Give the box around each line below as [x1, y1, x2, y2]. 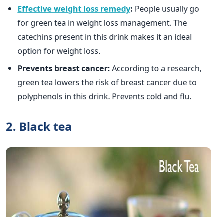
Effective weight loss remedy [17, 3, 130, 15]
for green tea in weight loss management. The [17, 17, 187, 29]
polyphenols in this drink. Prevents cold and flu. [17, 90, 191, 102]
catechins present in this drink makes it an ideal [17, 31, 192, 43]
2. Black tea [6, 118, 72, 134]
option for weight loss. [17, 45, 100, 57]
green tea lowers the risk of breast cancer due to [17, 76, 197, 88]
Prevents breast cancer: [17, 62, 110, 74]
